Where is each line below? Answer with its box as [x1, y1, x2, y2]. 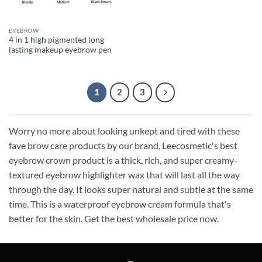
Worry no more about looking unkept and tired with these [9, 125, 240, 137]
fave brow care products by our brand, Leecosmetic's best [9, 140, 237, 151]
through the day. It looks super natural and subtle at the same [9, 184, 253, 195]
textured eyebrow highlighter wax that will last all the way [9, 169, 240, 181]
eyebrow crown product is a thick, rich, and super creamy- [9, 154, 237, 166]
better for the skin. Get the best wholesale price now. [9, 213, 219, 225]
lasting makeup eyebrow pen [8, 45, 112, 55]
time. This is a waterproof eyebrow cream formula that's [9, 198, 231, 210]
